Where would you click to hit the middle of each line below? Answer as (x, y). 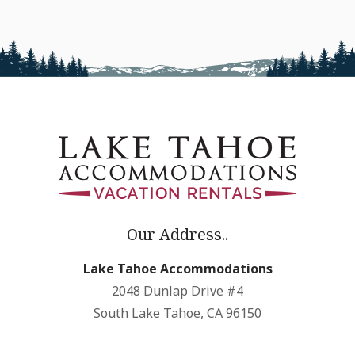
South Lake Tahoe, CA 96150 (177, 313)
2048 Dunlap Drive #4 (177, 291)
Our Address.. (177, 234)
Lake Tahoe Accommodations (177, 269)
